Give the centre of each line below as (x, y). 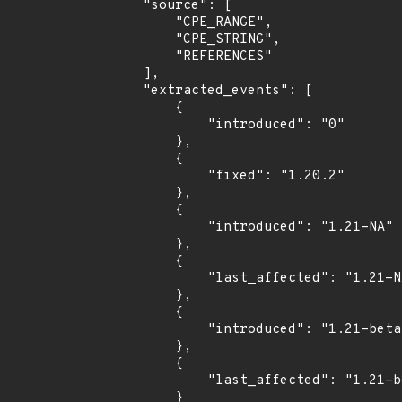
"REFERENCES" (143, 57)
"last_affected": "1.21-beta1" (159, 381)
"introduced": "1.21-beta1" (159, 330)
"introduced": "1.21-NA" (159, 227)
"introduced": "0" (159, 125)
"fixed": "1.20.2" (159, 176)
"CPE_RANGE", (143, 23)
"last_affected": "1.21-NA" (159, 279)
